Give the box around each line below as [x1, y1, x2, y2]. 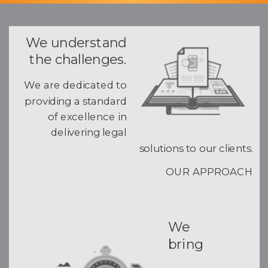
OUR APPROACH [165, 166, 253, 179]
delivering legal [50, 126, 127, 139]
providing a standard [24, 94, 127, 107]
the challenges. [29, 51, 127, 68]
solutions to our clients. [139, 142, 253, 155]
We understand [25, 35, 127, 51]
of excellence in [47, 110, 127, 123]
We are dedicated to [23, 78, 127, 92]
